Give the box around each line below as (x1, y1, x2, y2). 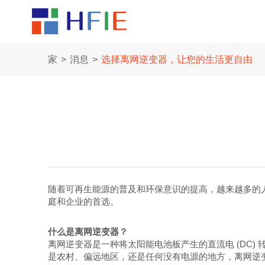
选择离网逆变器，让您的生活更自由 (101, 54, 253, 64)
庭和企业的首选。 (47, 196, 119, 206)
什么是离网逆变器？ (47, 227, 128, 237)
